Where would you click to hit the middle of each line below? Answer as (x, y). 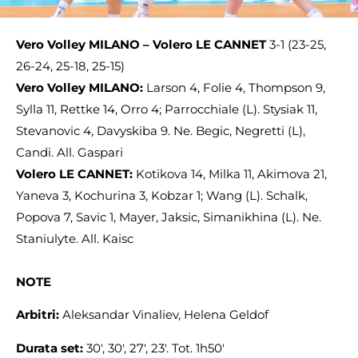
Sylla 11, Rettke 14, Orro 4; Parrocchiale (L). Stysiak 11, (167, 109)
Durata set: (51, 348)
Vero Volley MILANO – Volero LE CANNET (143, 44)
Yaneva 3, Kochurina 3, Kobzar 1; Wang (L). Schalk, (162, 195)
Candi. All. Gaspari (70, 152)
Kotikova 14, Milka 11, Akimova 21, (231, 174)
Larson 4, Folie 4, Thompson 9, (236, 88)
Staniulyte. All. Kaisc (75, 239)
